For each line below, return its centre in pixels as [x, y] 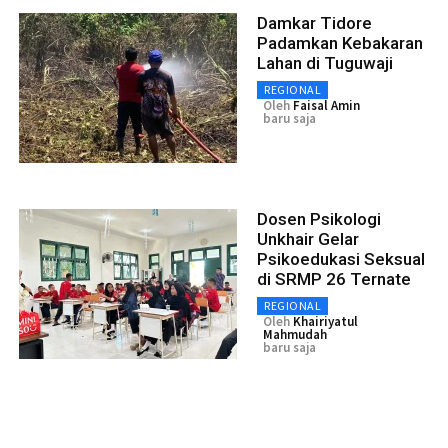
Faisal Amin [326, 106]
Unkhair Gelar [308, 239]
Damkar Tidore [314, 23]
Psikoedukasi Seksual [341, 259]
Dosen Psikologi [319, 219]
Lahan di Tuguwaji [325, 63]
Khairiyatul [325, 322]
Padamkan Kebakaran [340, 43]
